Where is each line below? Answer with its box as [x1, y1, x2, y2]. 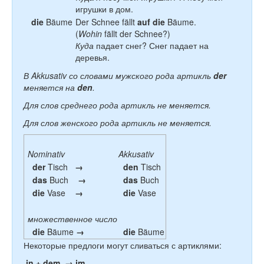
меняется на [24, 81, 77, 93]
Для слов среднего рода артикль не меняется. [24, 99, 211, 111]
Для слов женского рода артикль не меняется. [24, 117, 212, 128]
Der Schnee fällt [75, 16, 137, 28]
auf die [137, 16, 165, 28]
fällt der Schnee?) [102, 28, 170, 39]
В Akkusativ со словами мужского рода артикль [24, 70, 213, 81]
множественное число [25, 213, 117, 225]
